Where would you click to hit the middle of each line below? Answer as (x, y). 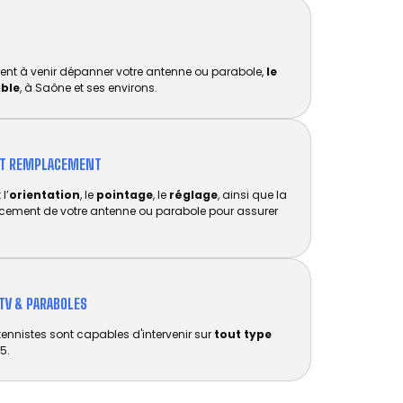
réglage (193, 195)
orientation (45, 195)
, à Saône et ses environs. (89, 88)
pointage (125, 195)
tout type (243, 334)
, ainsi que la (252, 195)
